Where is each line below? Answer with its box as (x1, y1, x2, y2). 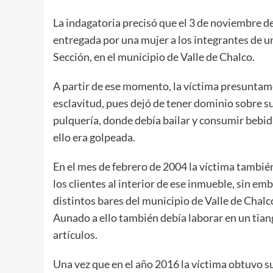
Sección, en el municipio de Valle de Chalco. (53, 49, 255, 63)
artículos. (53, 227, 97, 241)
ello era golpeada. (53, 130, 135, 144)
